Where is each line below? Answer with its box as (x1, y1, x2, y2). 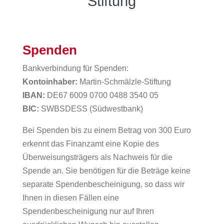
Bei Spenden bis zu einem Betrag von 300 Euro (22, 126, 191, 135)
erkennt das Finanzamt (22, 139, 105, 148)
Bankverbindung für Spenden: (22, 64, 128, 73)
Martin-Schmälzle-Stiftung (79, 77, 171, 86)
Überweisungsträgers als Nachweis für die (22, 153, 172, 162)
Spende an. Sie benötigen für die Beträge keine (22, 166, 190, 175)
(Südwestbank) (89, 104, 143, 113)
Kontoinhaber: (22, 77, 79, 86)
